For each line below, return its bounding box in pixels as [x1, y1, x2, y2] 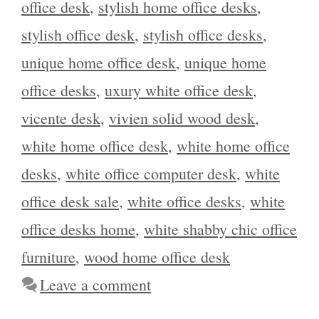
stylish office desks [143, 24, 263, 45]
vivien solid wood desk [109, 108, 255, 128]
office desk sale [21, 191, 119, 211]
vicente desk [21, 108, 100, 128]
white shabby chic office [144, 219, 297, 239]
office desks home [21, 219, 135, 239]
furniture [21, 246, 75, 267]
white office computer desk [66, 163, 236, 184]
